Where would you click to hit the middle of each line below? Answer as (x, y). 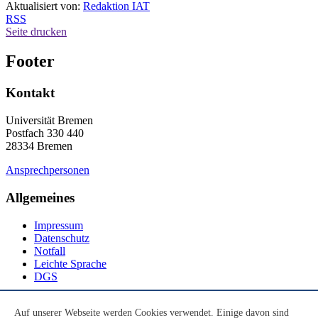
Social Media (43, 304)
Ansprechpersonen (48, 170)
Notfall (50, 251)
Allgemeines (40, 197)
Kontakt (30, 93)
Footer (30, 61)
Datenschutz (62, 238)
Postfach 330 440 (45, 133)
